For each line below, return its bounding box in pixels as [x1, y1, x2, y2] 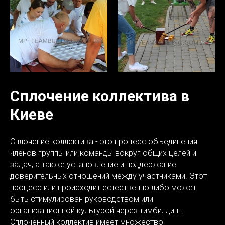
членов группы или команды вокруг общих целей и [10, 148, 196, 158]
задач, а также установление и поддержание [10, 160, 176, 169]
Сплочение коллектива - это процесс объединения [10, 137, 197, 146]
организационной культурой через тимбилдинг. [10, 206, 184, 215]
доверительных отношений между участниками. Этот [10, 171, 207, 181]
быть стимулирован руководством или [10, 194, 153, 204]
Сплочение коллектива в [10, 87, 189, 105]
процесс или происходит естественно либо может [10, 183, 196, 192]
